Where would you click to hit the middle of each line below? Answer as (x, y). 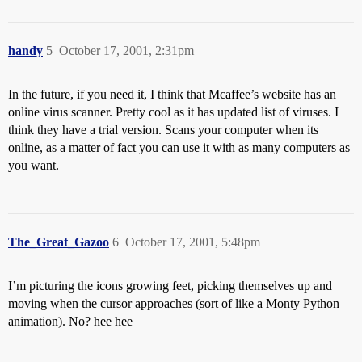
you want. (34, 165)
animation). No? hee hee (70, 321)
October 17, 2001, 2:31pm (126, 51)
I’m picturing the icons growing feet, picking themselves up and (170, 286)
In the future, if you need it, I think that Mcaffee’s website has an (172, 94)
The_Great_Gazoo (59, 242)
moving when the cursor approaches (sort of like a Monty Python (174, 303)
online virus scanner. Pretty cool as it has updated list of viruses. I (173, 112)
